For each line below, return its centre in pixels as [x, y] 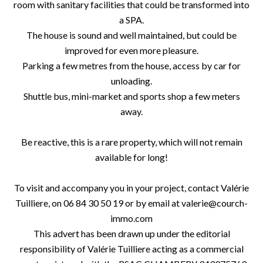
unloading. [131, 81]
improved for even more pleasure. [131, 50]
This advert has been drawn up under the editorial [131, 233]
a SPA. [131, 20]
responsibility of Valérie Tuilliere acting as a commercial [131, 249]
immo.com [131, 218]
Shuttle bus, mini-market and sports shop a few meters [131, 96]
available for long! [131, 157]
